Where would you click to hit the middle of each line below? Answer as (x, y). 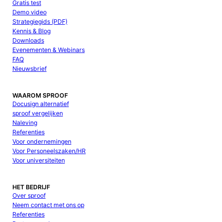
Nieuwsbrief (29, 68)
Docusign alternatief (40, 104)
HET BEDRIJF (31, 187)
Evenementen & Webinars (48, 50)
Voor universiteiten (38, 160)
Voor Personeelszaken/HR (49, 151)
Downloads (28, 40)
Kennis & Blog (31, 31)
